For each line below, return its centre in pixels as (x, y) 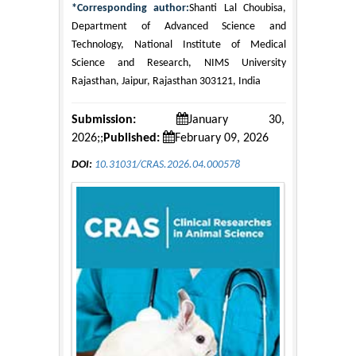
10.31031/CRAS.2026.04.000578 (167, 164)
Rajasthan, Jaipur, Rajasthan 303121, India (166, 81)
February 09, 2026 (222, 138)
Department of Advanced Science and (179, 26)
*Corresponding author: (131, 8)
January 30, (236, 120)
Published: (132, 138)
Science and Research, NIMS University (179, 63)
